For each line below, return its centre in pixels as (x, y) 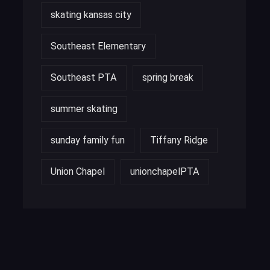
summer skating (84, 108)
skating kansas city (91, 14)
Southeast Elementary (98, 46)
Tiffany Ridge (179, 140)
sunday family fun (88, 140)
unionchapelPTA (165, 171)
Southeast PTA (84, 77)
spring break (168, 77)
